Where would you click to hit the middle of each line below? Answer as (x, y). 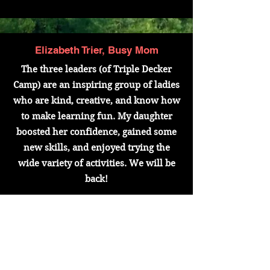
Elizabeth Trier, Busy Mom (96, 50)
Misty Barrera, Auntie (96, 261)
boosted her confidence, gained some (96, 132)
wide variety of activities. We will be (96, 163)
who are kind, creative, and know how (96, 101)
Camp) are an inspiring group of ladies (96, 85)
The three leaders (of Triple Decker (96, 69)
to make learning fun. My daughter (96, 116)
